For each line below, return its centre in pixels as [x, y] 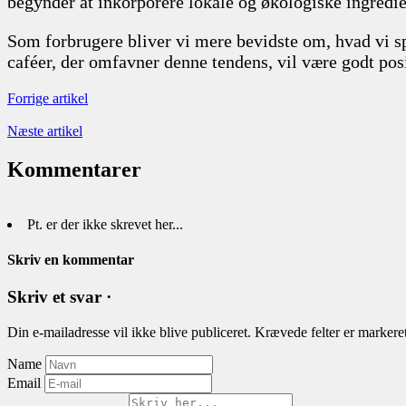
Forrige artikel [48, 98]
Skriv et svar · [59, 297]
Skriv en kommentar [71, 259]
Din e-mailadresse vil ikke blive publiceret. [129, 332]
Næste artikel [45, 130]
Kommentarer [74, 169]
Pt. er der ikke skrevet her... [105, 224]
